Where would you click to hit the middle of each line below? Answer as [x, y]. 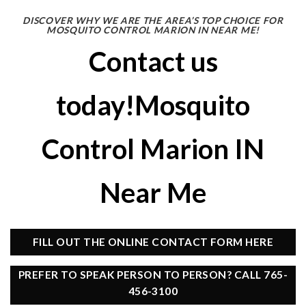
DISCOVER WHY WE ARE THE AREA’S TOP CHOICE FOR [153, 20]
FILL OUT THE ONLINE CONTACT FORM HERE [153, 241]
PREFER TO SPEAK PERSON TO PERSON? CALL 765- [153, 275]
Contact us [153, 61]
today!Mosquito [153, 105]
